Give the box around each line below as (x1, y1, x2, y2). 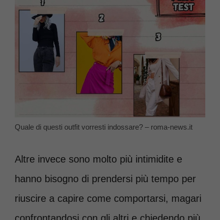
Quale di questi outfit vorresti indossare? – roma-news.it (15, 122, 192, 131)
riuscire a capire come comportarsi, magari (15, 192, 201, 204)
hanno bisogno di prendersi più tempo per (15, 173, 196, 184)
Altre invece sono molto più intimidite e (15, 153, 182, 165)
